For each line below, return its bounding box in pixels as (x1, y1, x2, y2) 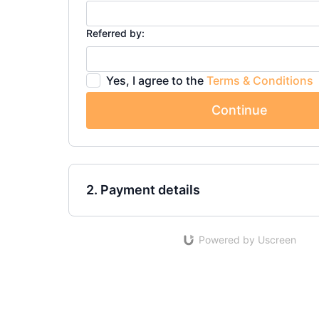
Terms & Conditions (206, 73, 313, 88)
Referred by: (86, 27, 145, 39)
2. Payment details (86, 182, 200, 197)
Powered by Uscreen (199, 234, 296, 246)
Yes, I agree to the (106, 73, 206, 88)
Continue (211, 103, 268, 117)
